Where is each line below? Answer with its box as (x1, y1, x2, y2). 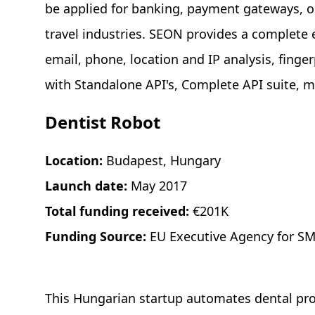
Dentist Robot (45, 110, 160, 134)
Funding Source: (45, 228, 150, 245)
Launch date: (45, 177, 131, 195)
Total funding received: (45, 202, 193, 220)
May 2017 (131, 177, 187, 195)
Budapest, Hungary (106, 152, 221, 169)
